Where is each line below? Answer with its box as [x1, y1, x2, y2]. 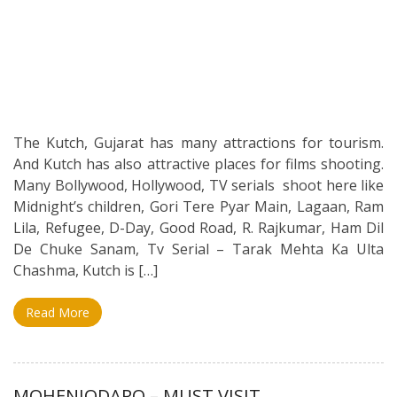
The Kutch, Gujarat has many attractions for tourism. [13, 133, 384, 152]
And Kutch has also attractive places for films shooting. [13, 154, 384, 174]
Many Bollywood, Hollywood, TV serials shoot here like [13, 175, 384, 195]
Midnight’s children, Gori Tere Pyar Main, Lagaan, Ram [13, 197, 384, 216]
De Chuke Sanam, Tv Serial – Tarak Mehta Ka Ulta [13, 239, 384, 259]
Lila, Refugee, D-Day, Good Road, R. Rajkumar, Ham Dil [13, 218, 384, 237]
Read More [26, 304, 90, 321]
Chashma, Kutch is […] [13, 261, 158, 280]
